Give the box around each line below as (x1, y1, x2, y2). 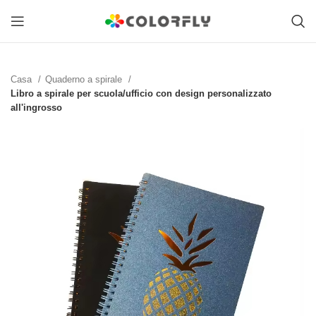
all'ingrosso (11, 103, 62, 113)
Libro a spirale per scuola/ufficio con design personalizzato (11, 89, 272, 99)
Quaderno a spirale (45, 75, 125, 85)
